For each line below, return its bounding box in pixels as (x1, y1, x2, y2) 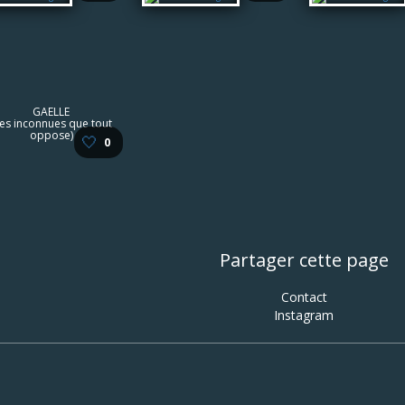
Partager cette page (219, 248, 389, 272)
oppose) (29, 127, 73, 143)
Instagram (274, 306, 334, 324)
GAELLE (33, 104, 70, 119)
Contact (280, 288, 327, 306)
